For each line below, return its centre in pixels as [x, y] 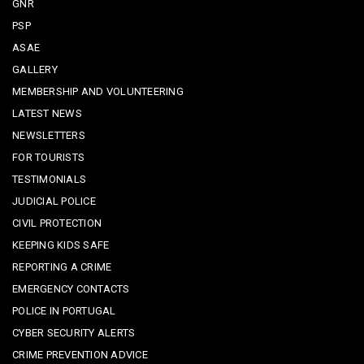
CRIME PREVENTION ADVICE [80, 355]
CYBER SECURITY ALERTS [74, 333]
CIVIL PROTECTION [57, 223]
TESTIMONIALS [50, 180]
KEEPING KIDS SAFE [61, 245]
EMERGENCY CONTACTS [71, 289]
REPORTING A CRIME [62, 267]
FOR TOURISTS [49, 158]
